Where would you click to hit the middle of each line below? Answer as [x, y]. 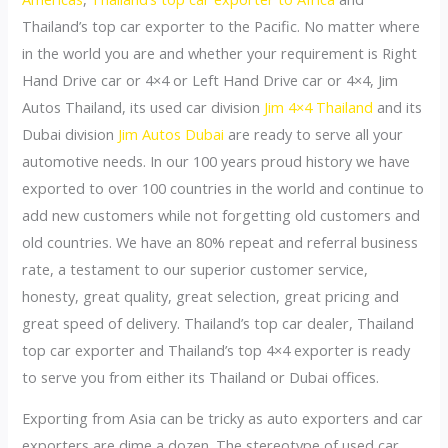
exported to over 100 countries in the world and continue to [223, 187]
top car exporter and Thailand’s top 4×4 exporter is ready [216, 349]
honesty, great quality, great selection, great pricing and [211, 295]
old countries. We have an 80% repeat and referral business [220, 241]
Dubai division [70, 133]
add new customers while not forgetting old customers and [221, 214]
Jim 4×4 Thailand [319, 106]
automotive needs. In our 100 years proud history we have [216, 160]
